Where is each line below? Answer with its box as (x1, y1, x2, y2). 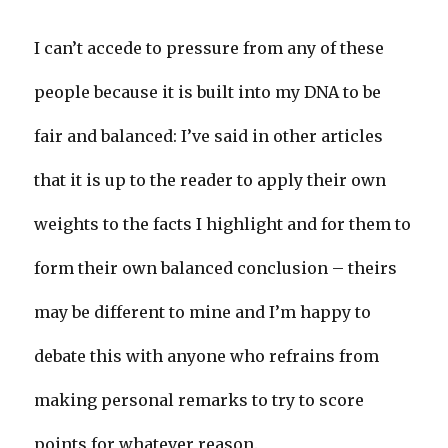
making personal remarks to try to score (34, 390, 365, 411)
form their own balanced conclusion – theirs (34, 258, 398, 279)
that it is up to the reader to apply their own (34, 170, 387, 191)
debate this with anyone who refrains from (34, 346, 380, 367)
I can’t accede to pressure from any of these (34, 38, 385, 59)
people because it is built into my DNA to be (34, 82, 382, 103)
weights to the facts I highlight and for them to (34, 214, 412, 235)
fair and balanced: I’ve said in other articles (34, 126, 384, 147)
